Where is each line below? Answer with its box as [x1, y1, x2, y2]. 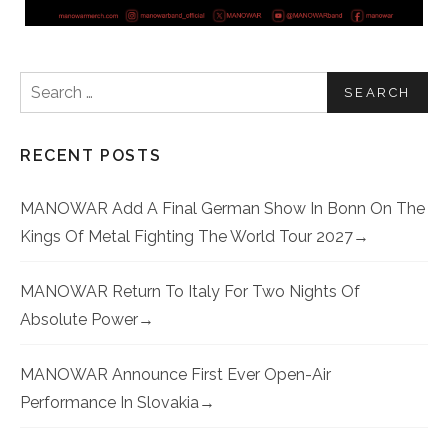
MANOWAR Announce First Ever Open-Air [20, 365, 331, 385]
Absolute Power [20, 310, 138, 330]
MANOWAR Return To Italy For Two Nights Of [20, 282, 360, 302]
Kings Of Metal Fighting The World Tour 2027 [20, 227, 353, 247]
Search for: [19, 73, 118, 95]
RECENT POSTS [20, 146, 162, 166]
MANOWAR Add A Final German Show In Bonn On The [20, 199, 425, 219]
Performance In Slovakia [20, 393, 199, 413]
